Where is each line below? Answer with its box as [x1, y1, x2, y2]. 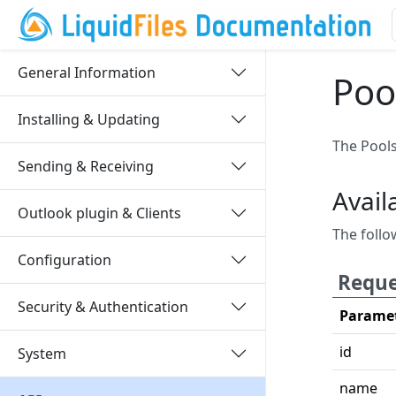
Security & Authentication [18, 296, 188, 316]
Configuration [18, 249, 111, 270]
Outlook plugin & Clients [18, 202, 181, 223]
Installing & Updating [18, 109, 160, 129]
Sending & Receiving [18, 156, 154, 176]
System [18, 343, 66, 363]
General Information [18, 62, 156, 82]
